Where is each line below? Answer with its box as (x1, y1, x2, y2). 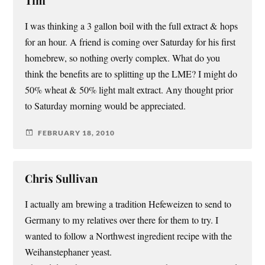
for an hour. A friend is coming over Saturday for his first (25, 35, 236, 49)
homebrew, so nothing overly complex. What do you (25, 51, 221, 65)
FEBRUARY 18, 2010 (38, 128, 115, 137)
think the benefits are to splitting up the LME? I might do (25, 67, 238, 81)
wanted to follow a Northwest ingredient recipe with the (25, 230, 232, 243)
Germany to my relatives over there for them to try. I (25, 214, 219, 227)
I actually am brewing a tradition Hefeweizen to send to (25, 198, 232, 211)
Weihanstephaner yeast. (25, 245, 112, 259)
